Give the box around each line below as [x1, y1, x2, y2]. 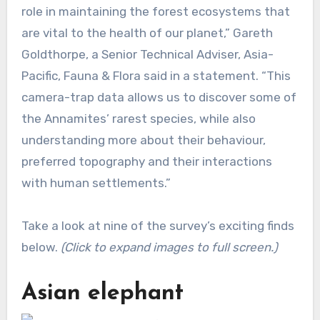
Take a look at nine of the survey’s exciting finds [21, 219, 294, 234]
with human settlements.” [21, 176, 171, 191]
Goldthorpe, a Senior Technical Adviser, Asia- [21, 47, 274, 62]
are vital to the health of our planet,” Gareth [21, 26, 273, 41]
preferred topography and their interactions [21, 154, 272, 169]
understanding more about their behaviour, [21, 133, 266, 148]
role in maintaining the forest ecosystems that [21, 4, 290, 19]
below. [21, 240, 61, 255]
